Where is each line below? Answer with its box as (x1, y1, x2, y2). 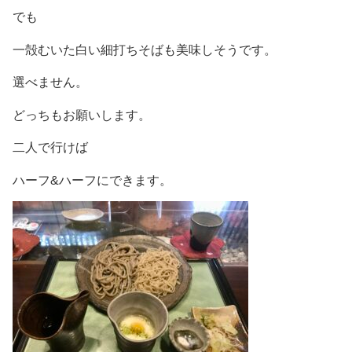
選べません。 (13, 75, 88, 90)
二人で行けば (13, 141, 88, 155)
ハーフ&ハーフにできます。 (13, 174, 172, 188)
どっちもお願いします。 (13, 108, 151, 122)
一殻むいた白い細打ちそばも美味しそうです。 (13, 42, 277, 57)
